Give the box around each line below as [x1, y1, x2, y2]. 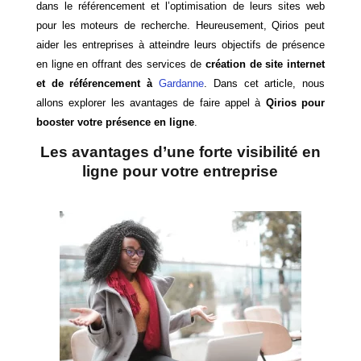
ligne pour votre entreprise [82, 162, 279, 180]
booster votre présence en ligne [35, 115, 194, 128]
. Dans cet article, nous [204, 77, 326, 89]
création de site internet [205, 57, 326, 70]
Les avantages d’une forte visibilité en [39, 143, 321, 160]
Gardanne [159, 77, 204, 89]
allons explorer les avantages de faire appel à [35, 96, 266, 109]
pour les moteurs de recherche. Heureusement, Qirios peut [35, 19, 326, 31]
